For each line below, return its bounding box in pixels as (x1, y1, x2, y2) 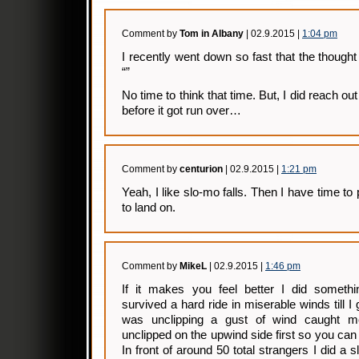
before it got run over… (122, 104, 241, 117)
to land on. (122, 201, 175, 214)
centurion (179, 163, 223, 175)
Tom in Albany (179, 28, 244, 39)
